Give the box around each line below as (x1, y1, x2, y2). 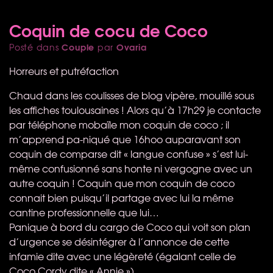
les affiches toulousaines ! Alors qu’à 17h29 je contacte (9, 102, 261, 117)
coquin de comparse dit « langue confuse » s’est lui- (9, 146, 248, 161)
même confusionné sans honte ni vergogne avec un (9, 160, 252, 175)
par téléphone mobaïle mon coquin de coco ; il (9, 116, 229, 132)
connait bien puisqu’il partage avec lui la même (9, 190, 233, 205)
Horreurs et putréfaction (9, 63, 119, 78)
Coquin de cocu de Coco (9, 17, 208, 42)
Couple (62, 40, 95, 54)
